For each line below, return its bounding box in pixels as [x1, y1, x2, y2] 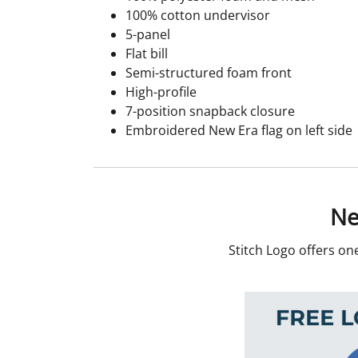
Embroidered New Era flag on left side [125, 121, 352, 140]
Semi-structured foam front [125, 64, 292, 82]
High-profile [125, 83, 197, 101]
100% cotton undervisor [125, 6, 270, 25]
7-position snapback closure [125, 102, 295, 121]
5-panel [125, 26, 170, 44]
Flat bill [125, 45, 168, 63]
